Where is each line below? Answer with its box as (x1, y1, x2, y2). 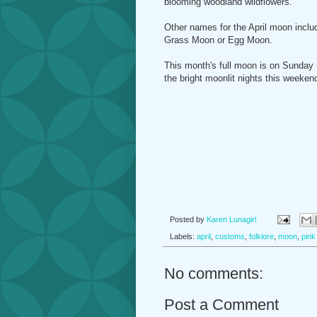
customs (215, 231, 245, 241)
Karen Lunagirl (207, 214, 256, 224)
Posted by (170, 214, 207, 224)
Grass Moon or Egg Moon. (164, 35, 272, 46)
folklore (249, 231, 274, 241)
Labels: (170, 231, 197, 241)
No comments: (164, 264, 263, 282)
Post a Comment (164, 295, 279, 313)
